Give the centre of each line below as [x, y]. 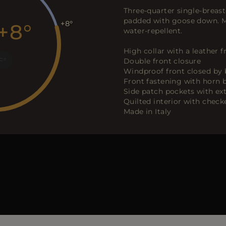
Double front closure [162, 61]
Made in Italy [147, 112]
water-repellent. [153, 31]
